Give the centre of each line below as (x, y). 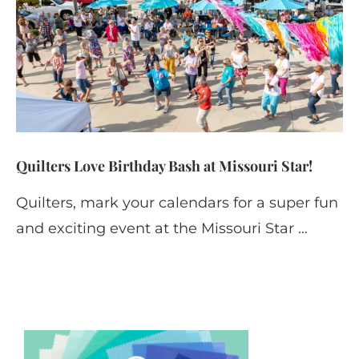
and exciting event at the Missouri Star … (162, 228)
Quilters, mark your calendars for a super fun (177, 202)
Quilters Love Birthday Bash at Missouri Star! (164, 165)
